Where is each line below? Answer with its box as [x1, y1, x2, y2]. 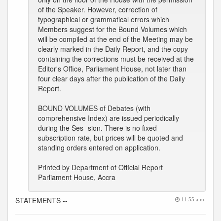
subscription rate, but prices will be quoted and [38, 133, 183, 143]
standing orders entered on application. [38, 143, 160, 152]
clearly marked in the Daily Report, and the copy [38, 44, 188, 54]
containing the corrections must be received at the [38, 54, 194, 64]
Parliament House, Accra [38, 172, 115, 182]
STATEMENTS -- [15, 195, 68, 205]
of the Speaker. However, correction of [38, 4, 157, 14]
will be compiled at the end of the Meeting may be [38, 34, 193, 44]
